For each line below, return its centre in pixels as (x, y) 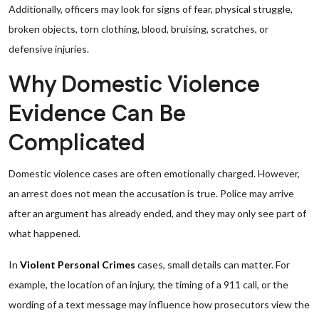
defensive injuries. (49, 49)
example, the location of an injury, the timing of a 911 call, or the (148, 284)
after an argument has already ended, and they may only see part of (157, 213)
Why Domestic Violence (134, 85)
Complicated (77, 143)
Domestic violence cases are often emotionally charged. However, (154, 173)
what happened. (45, 233)
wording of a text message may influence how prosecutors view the (159, 304)
